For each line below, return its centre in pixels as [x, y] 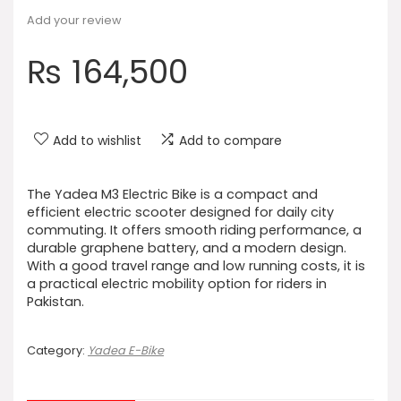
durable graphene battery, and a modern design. [187, 248]
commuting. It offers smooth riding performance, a [194, 230]
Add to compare [230, 141]
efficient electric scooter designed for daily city [180, 212]
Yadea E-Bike [126, 350]
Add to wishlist [97, 141]
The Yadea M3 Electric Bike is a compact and [172, 194]
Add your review [74, 20]
